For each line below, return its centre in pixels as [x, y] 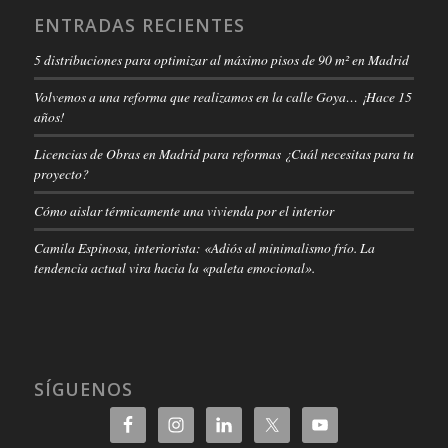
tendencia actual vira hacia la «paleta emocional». [174, 267]
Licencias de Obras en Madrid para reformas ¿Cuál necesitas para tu [223, 153]
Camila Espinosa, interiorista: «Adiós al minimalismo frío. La [204, 247]
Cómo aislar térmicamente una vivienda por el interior [183, 210]
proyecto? [61, 173]
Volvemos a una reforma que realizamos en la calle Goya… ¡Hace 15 [222, 96]
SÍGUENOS [83, 388]
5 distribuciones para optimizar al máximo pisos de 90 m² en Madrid [221, 59]
